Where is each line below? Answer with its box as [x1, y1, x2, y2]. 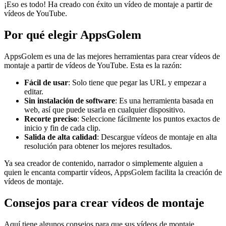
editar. [24, 87, 43, 96]
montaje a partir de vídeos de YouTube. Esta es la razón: [4, 61, 182, 70]
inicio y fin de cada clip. [24, 124, 100, 133]
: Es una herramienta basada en [115, 96, 213, 105]
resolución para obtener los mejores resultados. [24, 142, 172, 151]
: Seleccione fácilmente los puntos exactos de [77, 115, 220, 124]
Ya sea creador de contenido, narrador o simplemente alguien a [4, 159, 203, 168]
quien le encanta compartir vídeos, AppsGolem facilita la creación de [4, 168, 222, 177]
